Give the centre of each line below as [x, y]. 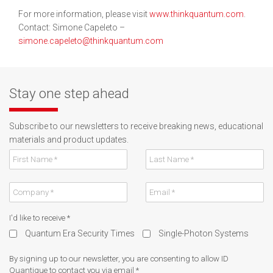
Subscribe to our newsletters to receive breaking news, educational [136, 126]
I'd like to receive [38, 218]
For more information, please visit [84, 14]
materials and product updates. [69, 139]
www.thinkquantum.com [197, 14]
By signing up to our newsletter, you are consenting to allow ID [119, 258]
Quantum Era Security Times [80, 233]
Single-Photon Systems [204, 233]
